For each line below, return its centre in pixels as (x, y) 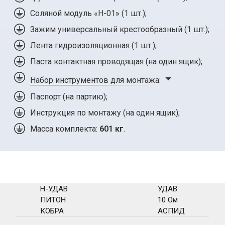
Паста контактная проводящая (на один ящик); (116, 61)
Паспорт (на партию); (69, 96)
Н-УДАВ (54, 189)
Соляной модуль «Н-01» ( (77, 13)
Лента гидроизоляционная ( (82, 45)
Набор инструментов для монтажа (95, 80)
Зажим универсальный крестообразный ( (108, 29)
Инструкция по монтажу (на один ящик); (105, 113)
